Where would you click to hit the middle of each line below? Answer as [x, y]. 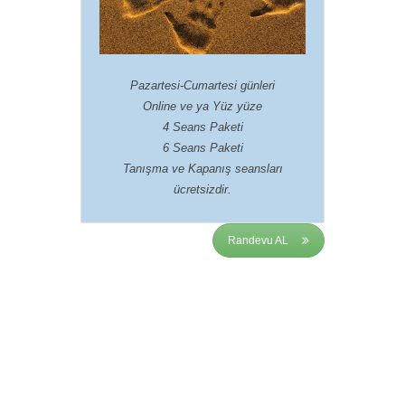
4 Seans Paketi [202, 127]
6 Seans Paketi [202, 147]
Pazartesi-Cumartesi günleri [202, 85]
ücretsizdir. [202, 189]
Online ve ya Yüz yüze [202, 106]
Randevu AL [258, 240]
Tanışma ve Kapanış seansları [202, 168]
